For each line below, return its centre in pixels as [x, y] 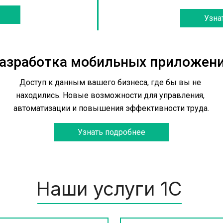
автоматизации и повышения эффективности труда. [111, 108]
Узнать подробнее [111, 132]
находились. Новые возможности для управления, [110, 95]
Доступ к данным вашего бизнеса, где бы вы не [110, 82]
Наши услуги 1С [109, 189]
